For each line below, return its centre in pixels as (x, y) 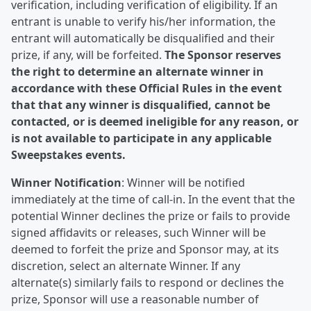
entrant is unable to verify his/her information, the (143, 22)
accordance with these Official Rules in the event (146, 88)
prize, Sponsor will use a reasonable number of (135, 299)
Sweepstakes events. (68, 155)
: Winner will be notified (183, 183)
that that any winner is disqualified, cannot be (141, 105)
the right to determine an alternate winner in (137, 72)
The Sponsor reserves (223, 55)
